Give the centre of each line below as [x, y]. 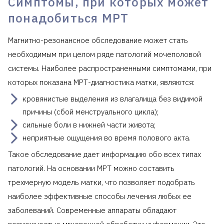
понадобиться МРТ [68, 18]
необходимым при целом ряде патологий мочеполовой [104, 54]
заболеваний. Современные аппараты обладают [92, 210]
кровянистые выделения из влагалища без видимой [112, 99]
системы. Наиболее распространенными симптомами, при [110, 68]
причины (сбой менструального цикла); [90, 112]
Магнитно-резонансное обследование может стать [98, 40]
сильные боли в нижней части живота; [89, 125]
